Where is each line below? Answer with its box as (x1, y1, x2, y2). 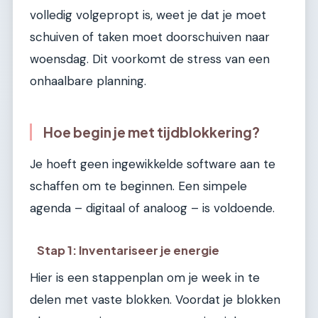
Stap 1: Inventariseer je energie (37, 243, 220, 258)
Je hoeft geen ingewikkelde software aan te (30, 155, 275, 172)
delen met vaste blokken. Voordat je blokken (30, 292, 280, 308)
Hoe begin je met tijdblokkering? (43, 123, 260, 141)
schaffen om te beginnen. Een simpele (30, 177, 247, 194)
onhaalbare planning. (30, 72, 146, 89)
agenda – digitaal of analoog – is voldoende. (30, 199, 275, 216)
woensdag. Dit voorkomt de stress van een (30, 50, 270, 67)
